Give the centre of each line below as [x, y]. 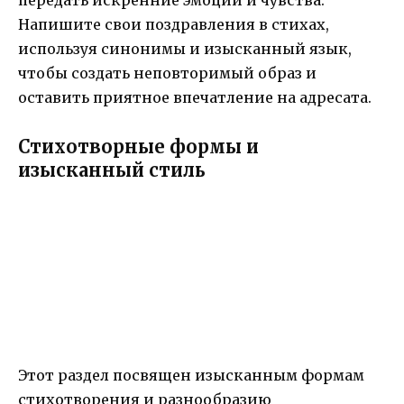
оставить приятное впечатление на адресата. [195, 98]
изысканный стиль [112, 170]
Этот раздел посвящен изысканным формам [191, 375]
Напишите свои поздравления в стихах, [174, 25]
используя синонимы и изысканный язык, [185, 49]
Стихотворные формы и [138, 146]
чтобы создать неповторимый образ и [167, 73]
